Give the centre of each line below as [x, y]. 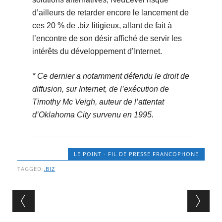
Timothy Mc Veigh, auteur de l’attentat [98, 102]
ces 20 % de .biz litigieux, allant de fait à [102, 26]
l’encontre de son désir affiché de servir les [107, 39]
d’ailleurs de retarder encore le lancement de [110, 13]
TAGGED [31, 169]
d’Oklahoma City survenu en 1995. [93, 115]
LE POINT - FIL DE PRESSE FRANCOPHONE [136, 154]
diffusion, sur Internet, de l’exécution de [100, 89]
